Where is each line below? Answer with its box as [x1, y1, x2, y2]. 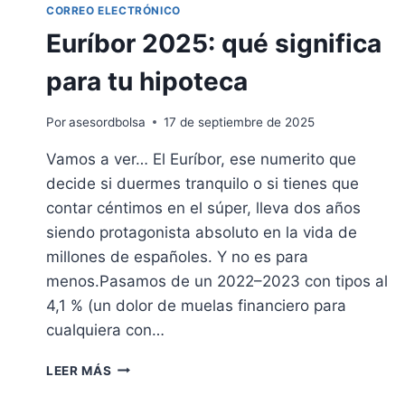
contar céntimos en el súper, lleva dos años [46, 198, 361, 217]
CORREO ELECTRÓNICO [46, 3, 181, 17]
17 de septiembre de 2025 [164, 114, 316, 129]
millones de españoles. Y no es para [46, 247, 308, 266]
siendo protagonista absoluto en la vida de [46, 222, 357, 241]
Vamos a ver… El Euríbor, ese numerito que [46, 149, 356, 168]
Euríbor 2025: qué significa [46, 27, 381, 59]
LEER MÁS [46, 363, 112, 378]
